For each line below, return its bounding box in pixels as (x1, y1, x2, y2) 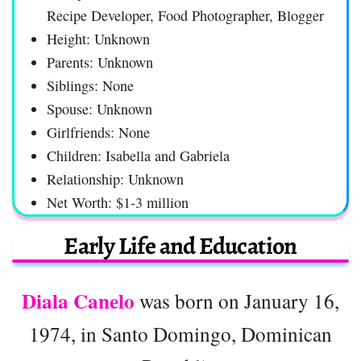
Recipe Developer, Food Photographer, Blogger (47, 5, 324, 25)
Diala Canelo (22, 285, 135, 316)
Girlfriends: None (47, 122, 150, 142)
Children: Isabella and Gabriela (47, 145, 230, 165)
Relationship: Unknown (47, 168, 184, 189)
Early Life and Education (64, 229, 297, 262)
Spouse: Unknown (47, 98, 152, 118)
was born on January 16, (135, 286, 339, 314)
